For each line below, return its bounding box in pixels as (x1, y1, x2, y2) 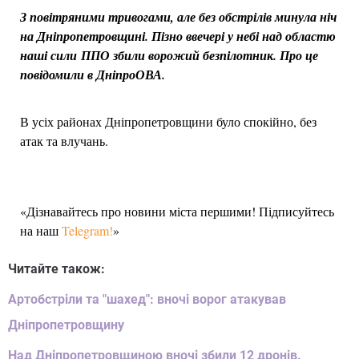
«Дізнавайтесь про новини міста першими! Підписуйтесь (20, 203, 334, 220)
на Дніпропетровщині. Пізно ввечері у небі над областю (20, 27, 336, 46)
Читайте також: (8, 261, 105, 277)
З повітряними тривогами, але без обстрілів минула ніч (20, 8, 337, 26)
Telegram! (62, 222, 113, 240)
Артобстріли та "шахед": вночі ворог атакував (8, 292, 286, 308)
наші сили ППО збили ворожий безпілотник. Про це (20, 46, 318, 65)
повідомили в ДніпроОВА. (20, 66, 165, 84)
